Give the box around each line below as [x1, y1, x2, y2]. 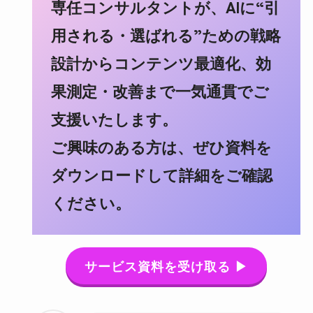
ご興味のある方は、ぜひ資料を [50, 135, 272, 158]
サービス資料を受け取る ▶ [85, 256, 248, 275]
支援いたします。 [50, 107, 177, 130]
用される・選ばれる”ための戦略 [50, 23, 281, 46]
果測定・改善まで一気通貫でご [50, 79, 269, 102]
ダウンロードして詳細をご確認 [50, 163, 272, 186]
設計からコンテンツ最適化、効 [50, 51, 271, 74]
